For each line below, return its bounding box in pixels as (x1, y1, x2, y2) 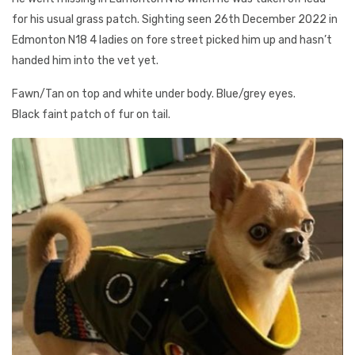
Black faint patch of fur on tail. (12, 108, 170, 121)
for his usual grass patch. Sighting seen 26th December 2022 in (12, 13, 338, 26)
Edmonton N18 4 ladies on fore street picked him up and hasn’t (12, 33, 332, 47)
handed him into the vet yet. (12, 54, 158, 67)
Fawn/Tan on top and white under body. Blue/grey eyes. (12, 87, 296, 101)
